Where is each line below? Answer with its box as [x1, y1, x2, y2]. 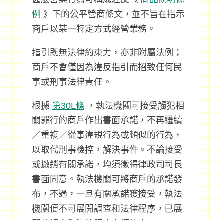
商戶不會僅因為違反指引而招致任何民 [31, 62, 182, 72]
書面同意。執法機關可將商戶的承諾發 [31, 174, 182, 184]
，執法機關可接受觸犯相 [84, 101, 184, 110]
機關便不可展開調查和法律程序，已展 [31, 204, 182, 214]
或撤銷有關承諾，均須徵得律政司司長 [31, 160, 182, 169]
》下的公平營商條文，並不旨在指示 [40, 9, 185, 19]
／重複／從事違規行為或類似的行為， [31, 130, 182, 140]
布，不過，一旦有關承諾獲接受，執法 [31, 189, 182, 199]
